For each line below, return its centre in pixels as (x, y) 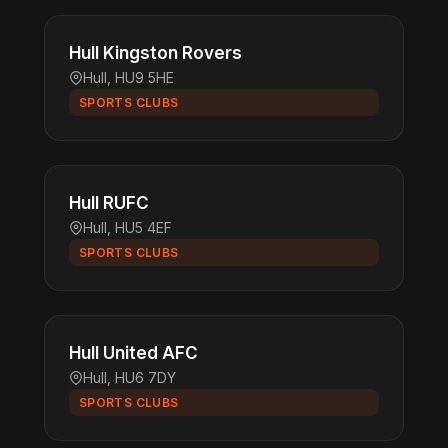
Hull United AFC (133, 353)
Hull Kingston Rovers (155, 53)
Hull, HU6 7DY (129, 377)
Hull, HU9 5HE (128, 77)
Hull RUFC (109, 203)
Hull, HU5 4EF (127, 227)
